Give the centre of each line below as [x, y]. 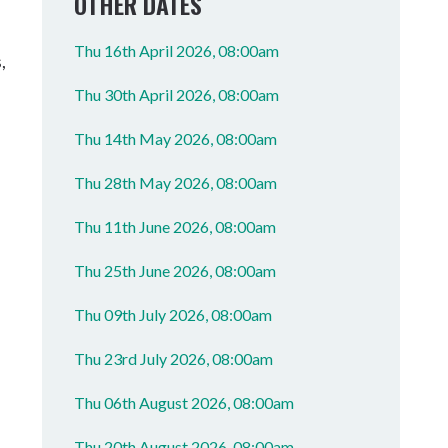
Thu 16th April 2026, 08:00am [177, 50]
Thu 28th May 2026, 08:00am [176, 182]
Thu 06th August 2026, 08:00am [184, 402]
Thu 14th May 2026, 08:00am [176, 138]
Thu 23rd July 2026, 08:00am [174, 358]
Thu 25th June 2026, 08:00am [175, 270]
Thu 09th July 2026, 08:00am [173, 314]
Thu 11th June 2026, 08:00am [175, 226]
